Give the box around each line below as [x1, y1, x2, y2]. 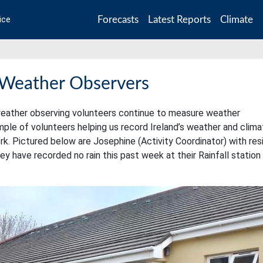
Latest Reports [148, 14, 211, 25]
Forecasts [97, 14, 139, 25]
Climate [220, 14, 253, 25]
